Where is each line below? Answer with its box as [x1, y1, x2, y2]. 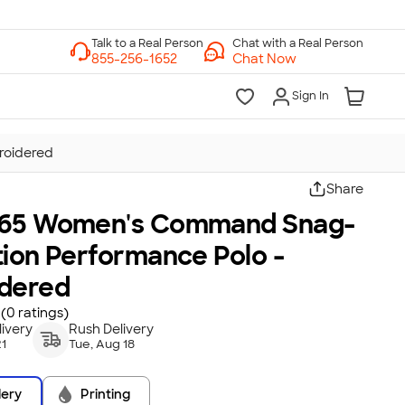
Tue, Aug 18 [69, 336, 136, 352]
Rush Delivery [69, 321, 155, 337]
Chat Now [232, 51, 297, 67]
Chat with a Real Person [232, 36, 363, 51]
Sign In [292, 89, 329, 103]
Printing [80, 385, 131, 402]
